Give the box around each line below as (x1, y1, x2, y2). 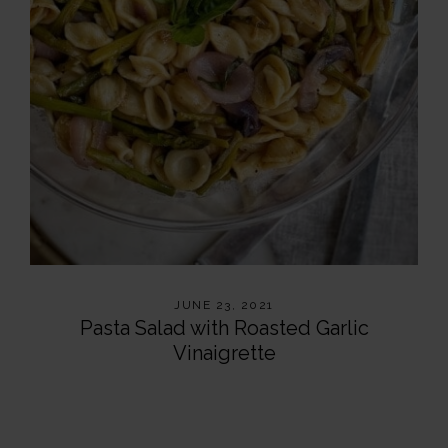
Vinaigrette (172, 341, 276, 365)
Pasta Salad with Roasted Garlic (79, 316, 369, 340)
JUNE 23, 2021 (174, 298, 274, 312)
